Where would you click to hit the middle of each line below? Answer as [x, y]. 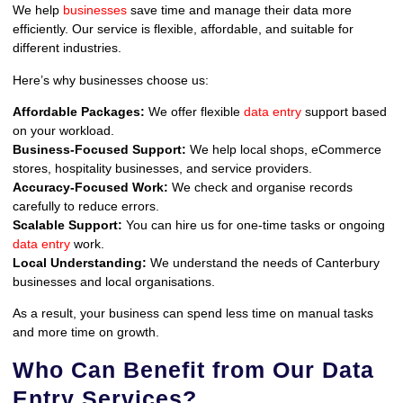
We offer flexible [193, 111]
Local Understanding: [80, 262]
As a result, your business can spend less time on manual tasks [193, 313]
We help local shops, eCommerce [284, 149]
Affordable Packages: [79, 111]
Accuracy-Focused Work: [90, 187]
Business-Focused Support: [99, 149]
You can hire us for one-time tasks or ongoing [254, 224]
